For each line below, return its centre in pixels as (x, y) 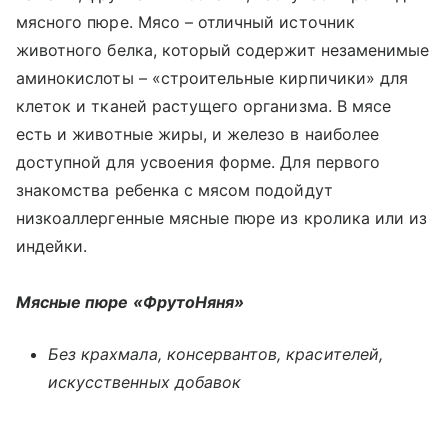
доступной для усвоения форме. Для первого (198, 162)
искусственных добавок (145, 382)
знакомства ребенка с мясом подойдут (174, 190)
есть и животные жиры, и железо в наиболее (197, 134)
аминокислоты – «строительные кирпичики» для (212, 78)
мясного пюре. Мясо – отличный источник (185, 22)
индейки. (52, 246)
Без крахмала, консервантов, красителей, (215, 354)
